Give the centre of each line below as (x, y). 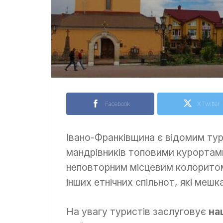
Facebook (117, 104)
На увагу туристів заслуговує (137, 211)
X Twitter (208, 104)
